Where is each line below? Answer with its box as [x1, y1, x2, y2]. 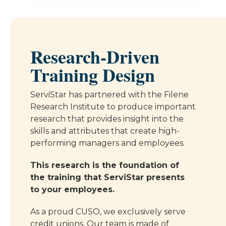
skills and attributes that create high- [30, 126, 180, 136]
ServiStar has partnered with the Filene [30, 90, 189, 100]
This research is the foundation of [30, 160, 179, 171]
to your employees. [30, 185, 115, 195]
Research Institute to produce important [30, 102, 196, 112]
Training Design [30, 62, 155, 88]
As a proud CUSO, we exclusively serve [30, 207, 186, 217]
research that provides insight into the [30, 114, 184, 124]
